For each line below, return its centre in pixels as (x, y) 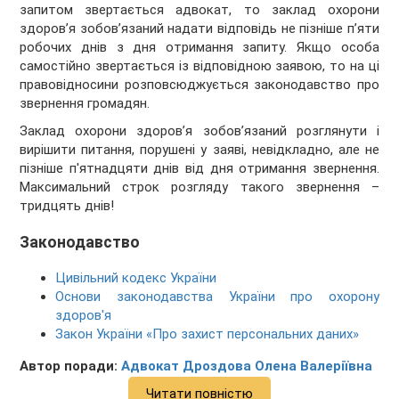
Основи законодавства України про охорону (217, 297)
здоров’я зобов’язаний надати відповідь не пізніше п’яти (199, 28)
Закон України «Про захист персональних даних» (208, 334)
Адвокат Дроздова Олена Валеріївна (247, 366)
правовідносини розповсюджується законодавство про (199, 84)
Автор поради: (71, 366)
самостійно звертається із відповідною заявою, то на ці (199, 65)
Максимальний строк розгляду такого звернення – (199, 187)
